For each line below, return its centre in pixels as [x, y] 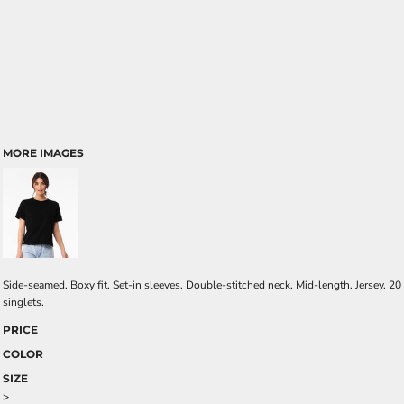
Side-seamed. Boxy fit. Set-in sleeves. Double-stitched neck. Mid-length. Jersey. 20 [202, 285]
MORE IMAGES [43, 153]
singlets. [23, 302]
